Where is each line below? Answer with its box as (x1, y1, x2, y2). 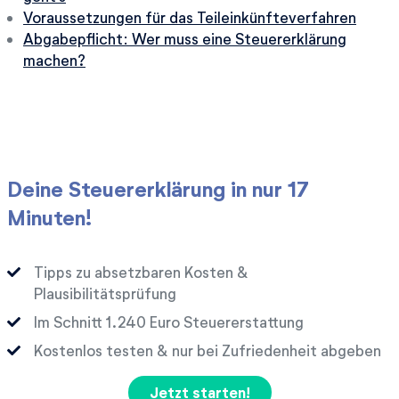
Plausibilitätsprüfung (34, 284, 176, 303)
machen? (23, 51, 85, 69)
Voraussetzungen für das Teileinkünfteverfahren (23, 8, 356, 27)
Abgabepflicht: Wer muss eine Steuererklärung (23, 29, 346, 48)
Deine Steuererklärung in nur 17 (7, 175, 309, 202)
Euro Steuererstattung (146, 313, 304, 331)
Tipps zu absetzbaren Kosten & (34, 263, 248, 281)
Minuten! (7, 204, 92, 231)
